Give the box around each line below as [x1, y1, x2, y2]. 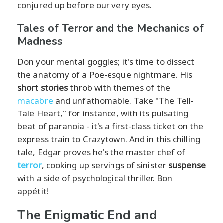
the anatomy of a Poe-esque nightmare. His [17, 68, 193, 80]
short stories [17, 81, 68, 93]
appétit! [17, 185, 49, 197]
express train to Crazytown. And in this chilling [17, 133, 200, 145]
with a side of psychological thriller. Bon [17, 172, 173, 184]
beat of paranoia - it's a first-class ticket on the [17, 120, 204, 132]
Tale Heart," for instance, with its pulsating [17, 107, 189, 119]
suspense [168, 159, 206, 171]
